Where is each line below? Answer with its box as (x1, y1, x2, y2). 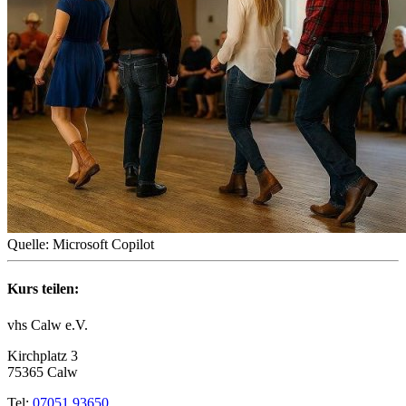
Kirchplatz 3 (7, 347, 78, 363)
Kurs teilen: (7, 281, 79, 297)
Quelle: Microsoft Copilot (7, 237, 154, 253)
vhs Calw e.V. (7, 316, 88, 333)
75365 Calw (7, 363, 78, 380)
